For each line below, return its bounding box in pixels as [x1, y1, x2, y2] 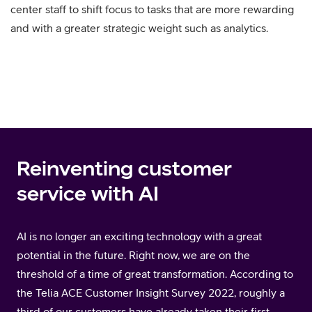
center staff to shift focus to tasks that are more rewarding [10, 3, 294, 16]
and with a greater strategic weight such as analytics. [10, 22, 271, 35]
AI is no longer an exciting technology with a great [17, 230, 262, 243]
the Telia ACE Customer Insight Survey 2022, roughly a [17, 286, 285, 299]
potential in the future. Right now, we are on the [17, 249, 250, 262]
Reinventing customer [17, 157, 232, 180]
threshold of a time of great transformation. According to [17, 267, 293, 281]
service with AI [17, 182, 159, 205]
